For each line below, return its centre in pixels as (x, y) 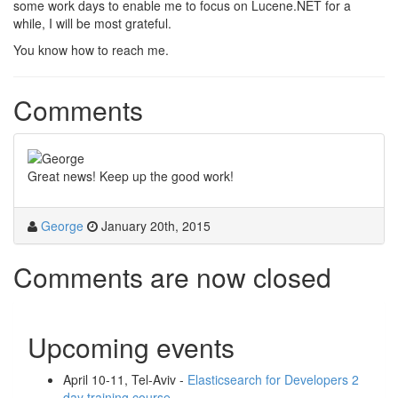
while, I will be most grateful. (92, 23)
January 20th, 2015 (156, 226)
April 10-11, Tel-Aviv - (125, 380)
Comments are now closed (172, 277)
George (62, 226)
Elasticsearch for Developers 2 (273, 380)
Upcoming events (131, 347)
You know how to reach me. (91, 50)
